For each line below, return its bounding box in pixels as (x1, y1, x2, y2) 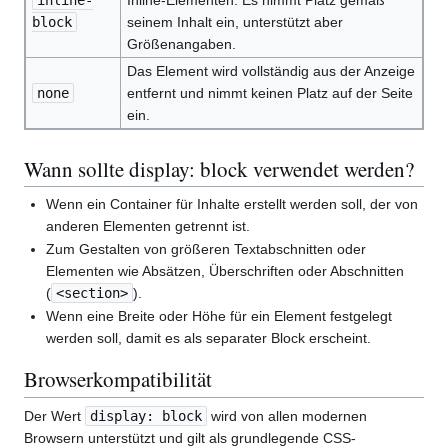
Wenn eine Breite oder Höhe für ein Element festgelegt (46, 308, 393, 325)
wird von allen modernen (207, 407, 367, 424)
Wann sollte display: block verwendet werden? (24, 154, 414, 183)
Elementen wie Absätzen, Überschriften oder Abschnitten (46, 262, 405, 279)
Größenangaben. (126, 36, 236, 53)
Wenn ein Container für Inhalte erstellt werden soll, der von (46, 195, 419, 212)
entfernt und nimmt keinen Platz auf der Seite (126, 85, 413, 102)
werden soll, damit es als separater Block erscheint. (46, 330, 372, 347)
